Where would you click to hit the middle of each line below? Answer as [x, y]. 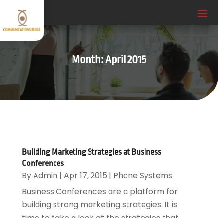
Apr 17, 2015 [85, 175]
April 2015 [126, 60]
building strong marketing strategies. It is [99, 204]
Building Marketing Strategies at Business [91, 152]
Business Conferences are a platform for [100, 191]
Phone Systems [143, 175]
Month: [88, 60]
